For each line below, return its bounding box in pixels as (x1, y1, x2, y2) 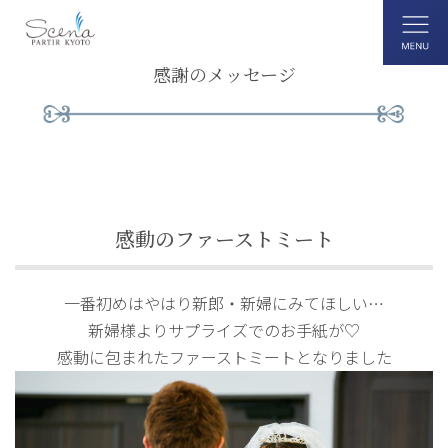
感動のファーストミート (114, 224, 334, 253)
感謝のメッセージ (152, 61, 296, 87)
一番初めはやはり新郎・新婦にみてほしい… (64, 291, 384, 315)
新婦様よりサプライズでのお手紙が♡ (88, 318, 360, 342)
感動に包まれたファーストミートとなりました (56, 345, 392, 369)
